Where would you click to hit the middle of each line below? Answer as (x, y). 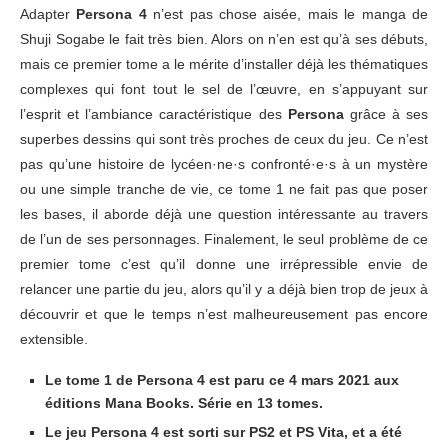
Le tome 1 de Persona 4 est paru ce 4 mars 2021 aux (222, 380)
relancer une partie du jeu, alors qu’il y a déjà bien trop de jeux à (224, 289)
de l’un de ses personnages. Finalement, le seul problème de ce (224, 239)
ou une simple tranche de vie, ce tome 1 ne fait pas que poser (224, 189)
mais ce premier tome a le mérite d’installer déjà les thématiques (224, 64)
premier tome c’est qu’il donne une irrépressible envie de (224, 264)
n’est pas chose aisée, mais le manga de (287, 14)
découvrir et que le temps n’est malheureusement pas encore (224, 314)
